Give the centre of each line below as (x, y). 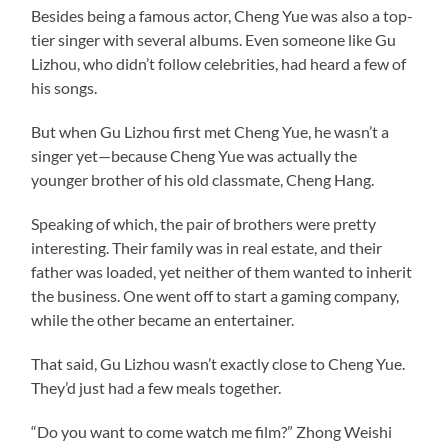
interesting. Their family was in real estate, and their (207, 247)
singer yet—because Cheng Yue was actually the (194, 155)
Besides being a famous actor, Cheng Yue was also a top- (222, 15)
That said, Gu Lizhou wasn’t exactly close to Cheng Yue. (218, 363)
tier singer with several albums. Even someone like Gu (214, 39)
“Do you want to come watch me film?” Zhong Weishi (212, 431)
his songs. (64, 87)
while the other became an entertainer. (163, 319)
